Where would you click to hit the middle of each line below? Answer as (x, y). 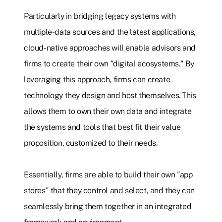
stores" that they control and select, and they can (110, 191)
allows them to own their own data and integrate (108, 111)
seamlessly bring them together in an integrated (108, 207)
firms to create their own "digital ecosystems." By (109, 64)
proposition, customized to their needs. (91, 143)
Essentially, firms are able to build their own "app (108, 175)
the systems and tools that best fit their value (102, 127)
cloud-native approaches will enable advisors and (110, 48)
